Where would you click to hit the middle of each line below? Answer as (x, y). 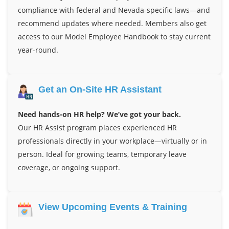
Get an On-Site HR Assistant (100, 89)
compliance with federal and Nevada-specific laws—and (114, 10)
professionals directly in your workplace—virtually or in (112, 141)
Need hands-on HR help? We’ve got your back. (99, 114)
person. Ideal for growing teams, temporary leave (102, 154)
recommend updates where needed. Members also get (112, 23)
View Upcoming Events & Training (113, 207)
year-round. (38, 50)
